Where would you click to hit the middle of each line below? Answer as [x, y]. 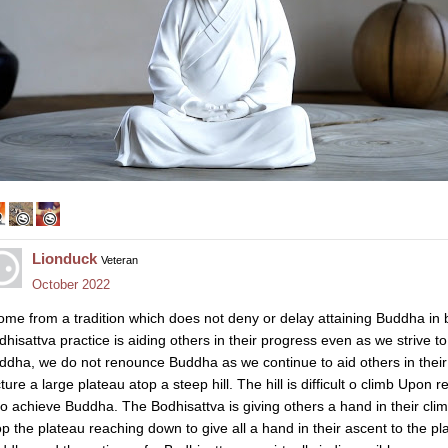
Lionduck [64, 259]
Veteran [119, 260]
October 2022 [71, 285]
